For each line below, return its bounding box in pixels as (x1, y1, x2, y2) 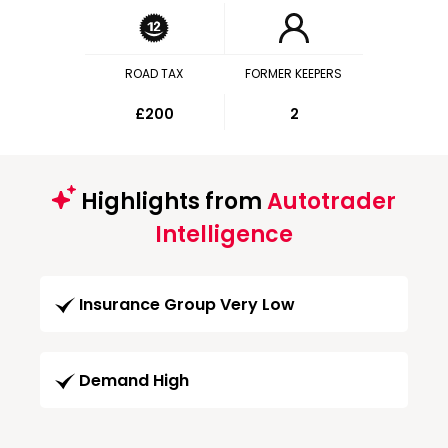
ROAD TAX (125, 65, 184, 82)
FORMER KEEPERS (245, 65, 343, 82)
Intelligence (155, 219, 293, 250)
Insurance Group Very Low (79, 293, 295, 317)
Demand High (79, 369, 189, 393)
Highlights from (76, 186, 267, 217)
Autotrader (267, 186, 396, 217)
